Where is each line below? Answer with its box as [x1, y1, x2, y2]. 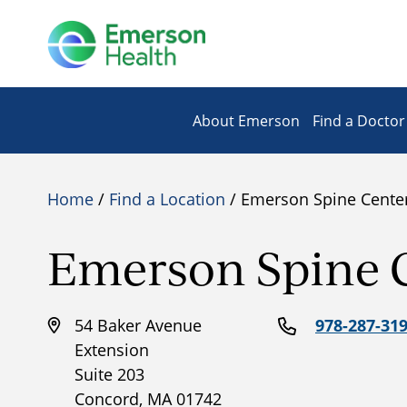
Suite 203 [74, 363, 144, 385]
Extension [74, 339, 149, 361]
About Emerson [193, 111, 300, 130]
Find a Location [109, 188, 225, 210]
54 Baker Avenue [74, 314, 202, 336]
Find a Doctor [313, 111, 405, 130]
